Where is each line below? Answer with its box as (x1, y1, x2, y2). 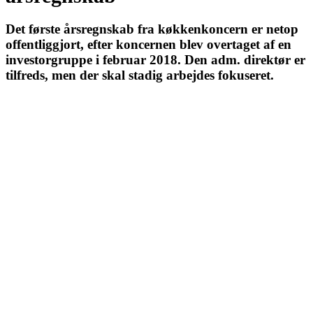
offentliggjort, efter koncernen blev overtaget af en (6, 37, 291, 52)
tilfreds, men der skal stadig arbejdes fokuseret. (6, 68, 274, 83)
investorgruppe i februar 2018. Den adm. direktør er (6, 52, 305, 68)
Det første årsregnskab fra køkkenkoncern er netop (6, 22, 298, 37)
